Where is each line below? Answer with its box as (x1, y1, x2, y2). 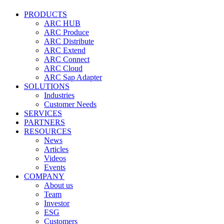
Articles (44, 145, 68, 153)
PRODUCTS (24, 10, 67, 18)
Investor (44, 199, 69, 207)
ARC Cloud (44, 64, 82, 72)
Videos (44, 154, 66, 162)
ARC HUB (44, 19, 80, 27)
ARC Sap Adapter (44, 73, 102, 81)
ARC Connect (44, 55, 89, 63)
